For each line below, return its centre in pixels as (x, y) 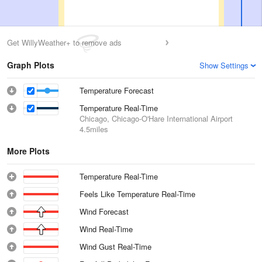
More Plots (28, 151)
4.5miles (94, 129)
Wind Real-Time (106, 229)
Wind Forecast (104, 211)
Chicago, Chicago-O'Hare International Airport (156, 118)
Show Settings (224, 65)
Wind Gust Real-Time (116, 247)
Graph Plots (31, 65)
